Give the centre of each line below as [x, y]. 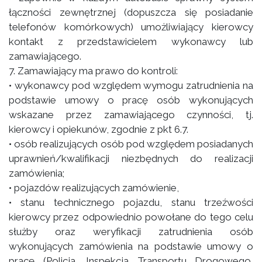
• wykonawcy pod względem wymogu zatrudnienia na [131, 85]
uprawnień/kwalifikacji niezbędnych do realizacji [131, 158]
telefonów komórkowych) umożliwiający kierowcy [131, 27]
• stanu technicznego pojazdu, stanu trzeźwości [131, 202]
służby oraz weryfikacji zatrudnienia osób [131, 232]
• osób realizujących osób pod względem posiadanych [131, 144]
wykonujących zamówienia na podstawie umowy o [131, 246]
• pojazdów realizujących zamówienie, [94, 188]
